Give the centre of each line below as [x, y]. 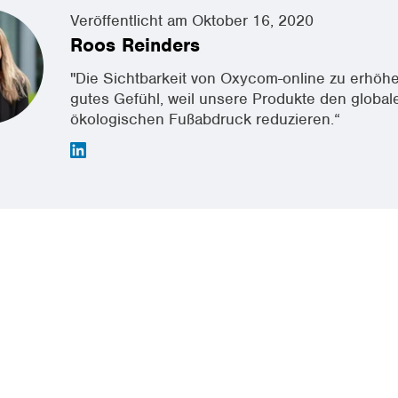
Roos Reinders [135, 44]
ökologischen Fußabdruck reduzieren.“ [205, 119]
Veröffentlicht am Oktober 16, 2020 [192, 20]
